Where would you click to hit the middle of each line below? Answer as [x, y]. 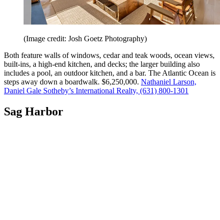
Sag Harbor [34, 112]
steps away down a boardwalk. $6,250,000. [72, 82]
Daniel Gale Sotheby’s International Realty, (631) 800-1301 [96, 91]
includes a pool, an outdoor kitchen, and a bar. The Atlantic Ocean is [110, 73]
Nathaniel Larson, [169, 82]
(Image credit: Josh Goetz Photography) [85, 39]
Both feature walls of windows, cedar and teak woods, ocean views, [109, 55]
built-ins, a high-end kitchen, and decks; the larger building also [102, 64]
